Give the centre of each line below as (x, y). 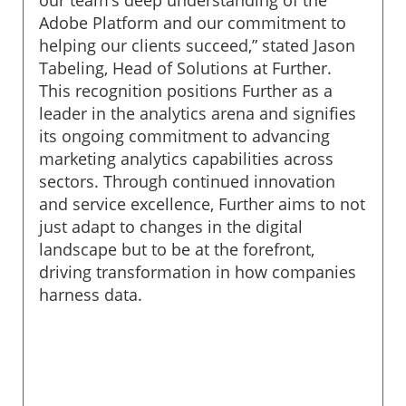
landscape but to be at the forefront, (177, 249)
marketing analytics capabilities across (186, 158)
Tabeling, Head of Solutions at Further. (185, 68)
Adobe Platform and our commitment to (193, 22)
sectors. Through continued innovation (187, 181)
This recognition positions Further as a (186, 90)
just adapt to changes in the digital (171, 226)
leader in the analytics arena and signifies (198, 113)
